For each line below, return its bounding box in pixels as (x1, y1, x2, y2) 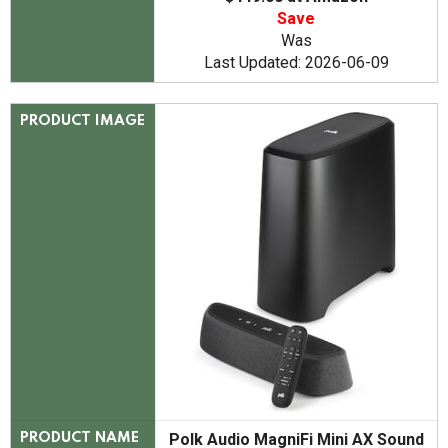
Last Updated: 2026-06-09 (203, 53, 389, 73)
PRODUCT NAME (20, 431, 140, 446)
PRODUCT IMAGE (20, 114, 146, 129)
